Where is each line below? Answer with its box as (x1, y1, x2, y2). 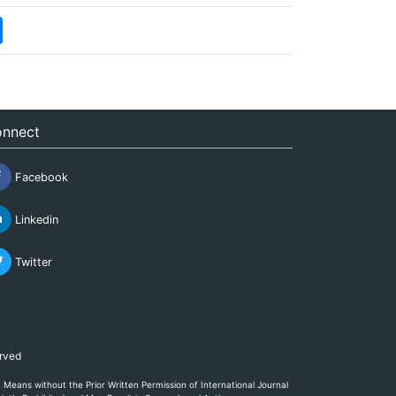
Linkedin (11, 212, 58, 226)
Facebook (11, 170, 68, 184)
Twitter (11, 255, 52, 269)
